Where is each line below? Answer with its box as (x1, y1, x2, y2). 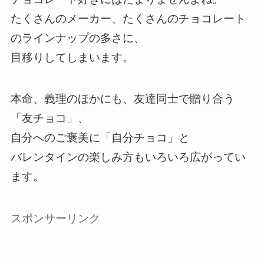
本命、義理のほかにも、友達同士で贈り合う (10, 93, 235, 105)
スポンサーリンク (10, 212, 100, 225)
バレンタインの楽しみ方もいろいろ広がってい (10, 151, 246, 164)
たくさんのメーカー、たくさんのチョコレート (10, 12, 246, 25)
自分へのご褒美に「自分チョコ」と (10, 131, 190, 144)
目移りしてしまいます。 (10, 51, 134, 64)
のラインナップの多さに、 (10, 31, 145, 44)
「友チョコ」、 (10, 112, 89, 125)
